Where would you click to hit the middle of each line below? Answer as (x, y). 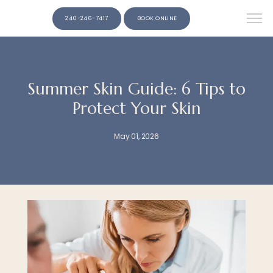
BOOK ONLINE (157, 18)
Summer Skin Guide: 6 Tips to (136, 89)
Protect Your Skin (136, 108)
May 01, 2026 (136, 136)
